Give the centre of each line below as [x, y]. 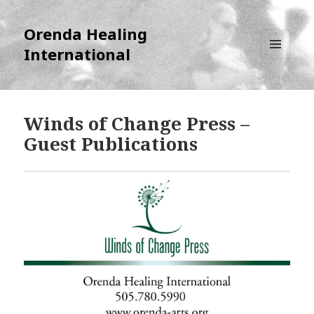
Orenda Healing [86, 34]
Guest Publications [111, 144]
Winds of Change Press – [137, 124]
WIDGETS [281, 88]
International [77, 54]
